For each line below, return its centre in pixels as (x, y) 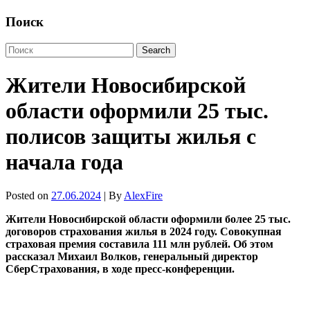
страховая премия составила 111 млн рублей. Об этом (139, 244)
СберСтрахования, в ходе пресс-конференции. (120, 269)
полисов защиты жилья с (131, 136)
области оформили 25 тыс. (137, 110)
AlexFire (143, 196)
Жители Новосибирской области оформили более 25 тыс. (148, 219)
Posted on (28, 196)
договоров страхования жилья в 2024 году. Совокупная (144, 232)
